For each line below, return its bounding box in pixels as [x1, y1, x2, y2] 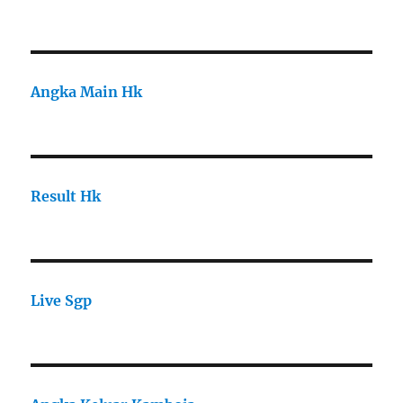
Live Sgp [31, 291, 93, 310]
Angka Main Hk [31, 83, 143, 102]
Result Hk [31, 187, 102, 206]
